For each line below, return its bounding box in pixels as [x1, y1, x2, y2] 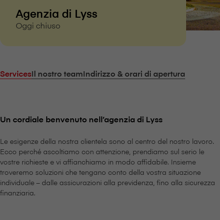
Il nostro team [31, 67, 83, 79]
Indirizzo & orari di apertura [83, 67, 185, 79]
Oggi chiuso [16, 20, 60, 31]
